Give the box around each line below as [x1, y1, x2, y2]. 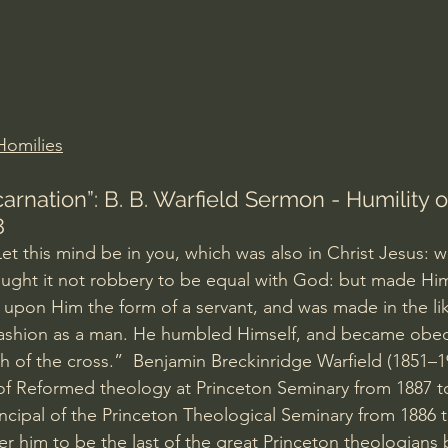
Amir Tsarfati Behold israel [36, 12, 245, 34]
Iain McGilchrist [285, 12, 408, 34]
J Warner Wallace [118, 92, 256, 114]
